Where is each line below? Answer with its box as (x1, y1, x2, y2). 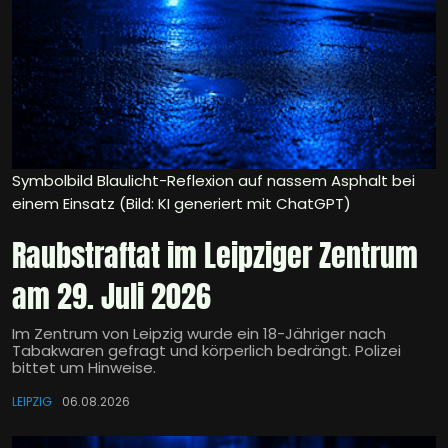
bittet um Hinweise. (12, 357, 156, 379)
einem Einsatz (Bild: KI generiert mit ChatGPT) (12, 193, 351, 215)
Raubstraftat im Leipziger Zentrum (12, 233, 418, 279)
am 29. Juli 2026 (12, 274, 211, 320)
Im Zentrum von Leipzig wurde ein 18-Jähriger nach (12, 323, 386, 345)
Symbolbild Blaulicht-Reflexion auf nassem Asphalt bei (12, 170, 415, 192)
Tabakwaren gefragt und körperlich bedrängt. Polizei (12, 340, 401, 362)
